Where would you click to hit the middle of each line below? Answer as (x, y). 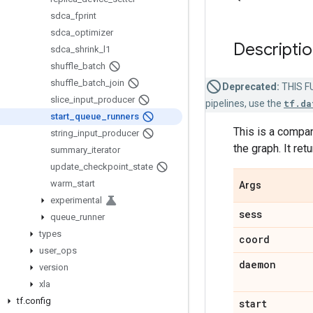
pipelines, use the (245, 103)
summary (69, 150)
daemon (257, 264)
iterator (106, 150)
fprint (86, 16)
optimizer (94, 32)
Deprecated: (251, 87)
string (62, 133)
